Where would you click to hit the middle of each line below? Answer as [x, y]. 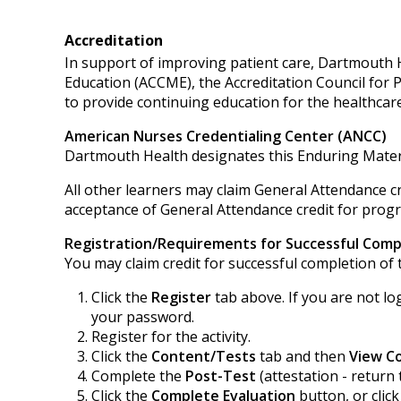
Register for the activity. [171, 337]
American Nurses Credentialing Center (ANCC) [226, 136]
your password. [143, 317]
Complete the [138, 376]
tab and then [303, 356]
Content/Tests [204, 356]
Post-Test [221, 376]
